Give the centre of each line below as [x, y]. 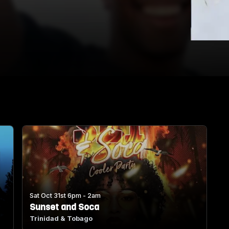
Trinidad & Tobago [61, 219]
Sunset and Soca [65, 207]
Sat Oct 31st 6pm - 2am [65, 196]
